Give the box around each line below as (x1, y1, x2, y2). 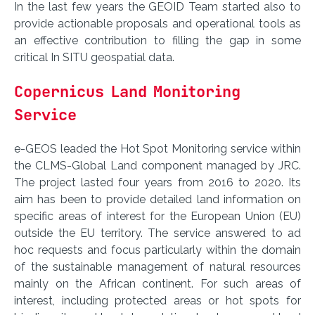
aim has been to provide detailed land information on (14, 193, 301, 207)
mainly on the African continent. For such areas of (14, 277, 301, 291)
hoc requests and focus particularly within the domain (14, 243, 301, 257)
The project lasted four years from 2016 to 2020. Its (14, 176, 301, 190)
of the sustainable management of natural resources (14, 260, 301, 274)
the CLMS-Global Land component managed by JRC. (14, 159, 301, 173)
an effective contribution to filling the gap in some (14, 34, 301, 48)
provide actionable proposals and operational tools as (14, 17, 301, 31)
